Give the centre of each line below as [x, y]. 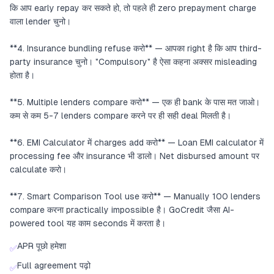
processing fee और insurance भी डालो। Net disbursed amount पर [135, 156]
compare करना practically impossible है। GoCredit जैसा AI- [122, 210]
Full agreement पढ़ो [54, 265]
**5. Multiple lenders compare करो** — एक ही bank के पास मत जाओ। [135, 102]
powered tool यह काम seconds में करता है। [88, 223]
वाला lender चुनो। [40, 21]
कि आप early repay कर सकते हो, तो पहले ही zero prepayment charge [133, 8]
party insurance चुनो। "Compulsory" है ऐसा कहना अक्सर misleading [133, 62]
